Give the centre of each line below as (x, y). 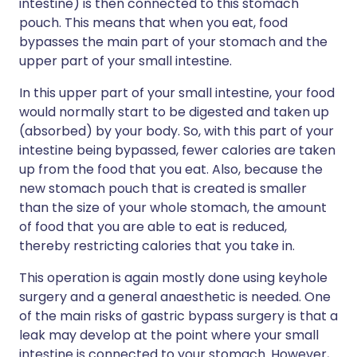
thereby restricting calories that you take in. (157, 246)
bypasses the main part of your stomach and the (173, 42)
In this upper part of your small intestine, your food (177, 93)
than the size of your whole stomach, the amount (173, 208)
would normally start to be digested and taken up (174, 112)
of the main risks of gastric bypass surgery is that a (178, 316)
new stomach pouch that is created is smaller (163, 189)
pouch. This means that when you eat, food (153, 23)
